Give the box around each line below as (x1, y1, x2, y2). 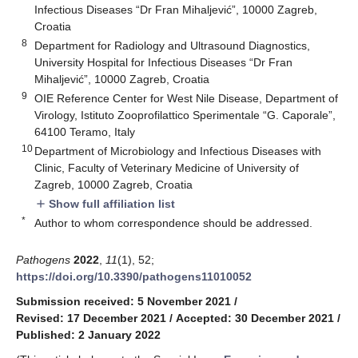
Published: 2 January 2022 (16, 328, 161, 341)
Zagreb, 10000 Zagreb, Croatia (34, 177, 193, 191)
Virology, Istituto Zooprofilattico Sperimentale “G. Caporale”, (34, 108, 336, 121)
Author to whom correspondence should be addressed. (34, 216, 313, 229)
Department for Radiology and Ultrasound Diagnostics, (34, 38, 311, 52)
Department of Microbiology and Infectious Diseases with (34, 144, 322, 157)
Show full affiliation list (46, 197, 176, 210)
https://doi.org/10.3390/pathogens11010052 (16, 269, 252, 283)
